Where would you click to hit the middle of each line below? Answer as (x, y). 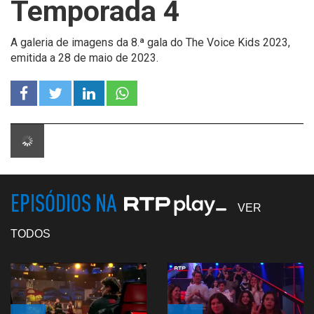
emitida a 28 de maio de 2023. (84, 58)
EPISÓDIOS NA (66, 203)
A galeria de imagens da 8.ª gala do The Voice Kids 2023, (150, 42)
